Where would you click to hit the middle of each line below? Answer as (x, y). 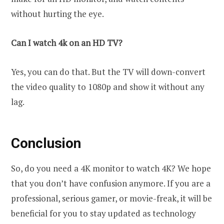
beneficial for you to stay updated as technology (103, 213)
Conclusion (46, 143)
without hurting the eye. (57, 14)
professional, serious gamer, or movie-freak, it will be (111, 198)
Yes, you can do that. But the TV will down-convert (108, 72)
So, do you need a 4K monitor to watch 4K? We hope (111, 168)
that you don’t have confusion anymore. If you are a (111, 183)
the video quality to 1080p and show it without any (108, 87)
